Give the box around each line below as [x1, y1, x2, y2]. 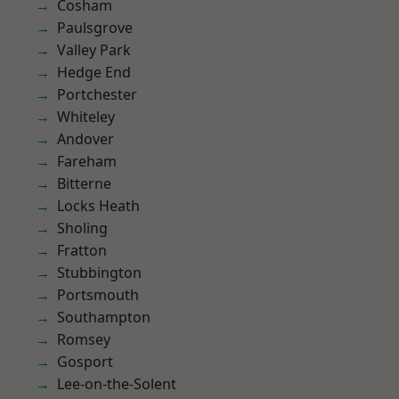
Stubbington [57, 263, 142, 282]
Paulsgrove [57, 18, 133, 37]
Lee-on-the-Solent [57, 374, 176, 394]
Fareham [57, 151, 117, 171]
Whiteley [57, 107, 115, 126]
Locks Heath [57, 196, 140, 216]
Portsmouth [57, 285, 139, 305]
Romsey [57, 330, 110, 349]
